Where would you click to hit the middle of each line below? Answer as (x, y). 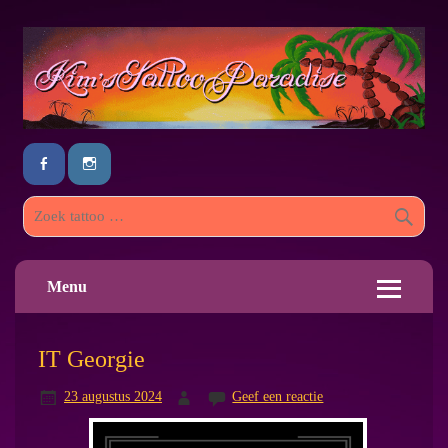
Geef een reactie (278, 396)
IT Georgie (91, 358)
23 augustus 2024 (112, 396)
